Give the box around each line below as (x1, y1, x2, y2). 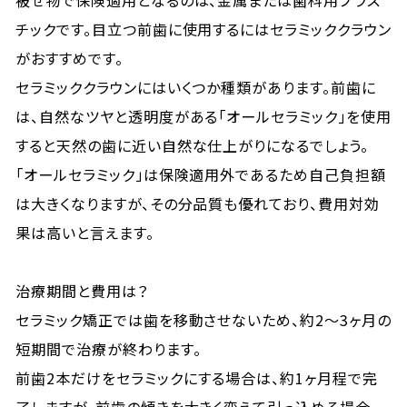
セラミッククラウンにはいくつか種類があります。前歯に (15, 76, 376, 98)
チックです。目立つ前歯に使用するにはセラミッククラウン (15, 18, 392, 40)
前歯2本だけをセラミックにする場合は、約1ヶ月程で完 (15, 367, 378, 389)
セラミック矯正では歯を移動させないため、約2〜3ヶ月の (15, 309, 392, 331)
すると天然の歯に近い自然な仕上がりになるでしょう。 (15, 134, 370, 156)
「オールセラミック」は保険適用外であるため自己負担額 (15, 164, 386, 185)
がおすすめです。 (15, 47, 124, 69)
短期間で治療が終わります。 (15, 338, 202, 360)
